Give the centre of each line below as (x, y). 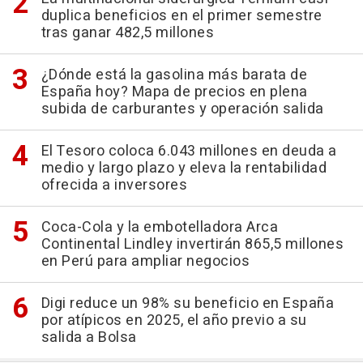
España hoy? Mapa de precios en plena (174, 92)
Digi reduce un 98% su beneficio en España (187, 303)
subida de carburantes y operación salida (182, 109)
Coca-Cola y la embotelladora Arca (159, 227)
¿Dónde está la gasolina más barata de (174, 75)
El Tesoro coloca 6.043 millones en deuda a (189, 151)
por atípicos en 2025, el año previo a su (174, 320)
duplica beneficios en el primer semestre (181, 15)
